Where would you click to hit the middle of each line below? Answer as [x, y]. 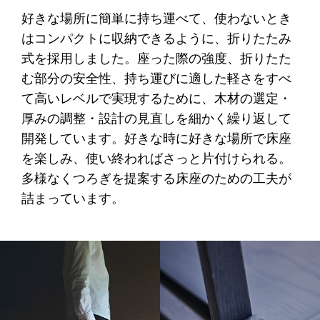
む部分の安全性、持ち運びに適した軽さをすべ [156, 79]
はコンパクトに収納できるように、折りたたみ [156, 39]
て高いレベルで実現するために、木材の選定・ [156, 99]
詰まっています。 [72, 199]
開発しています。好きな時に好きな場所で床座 [156, 139]
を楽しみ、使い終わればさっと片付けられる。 [156, 159]
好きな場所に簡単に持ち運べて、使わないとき [156, 19]
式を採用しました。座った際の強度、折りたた [156, 59]
